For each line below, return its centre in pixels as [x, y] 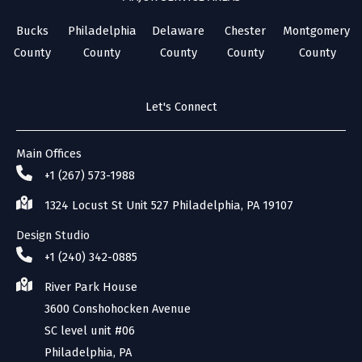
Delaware [179, 31]
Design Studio [53, 235]
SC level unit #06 [90, 330]
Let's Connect [181, 107]
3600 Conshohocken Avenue [118, 309]
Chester [246, 31]
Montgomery [318, 31]
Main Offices [49, 154]
